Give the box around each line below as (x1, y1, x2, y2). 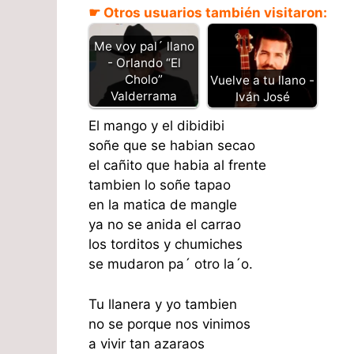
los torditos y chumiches (88, 236, 243, 252)
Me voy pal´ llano (93, 39, 194, 55)
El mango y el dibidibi (88, 118, 224, 134)
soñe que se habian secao (88, 137, 255, 153)
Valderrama (111, 88, 177, 104)
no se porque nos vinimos (88, 315, 250, 332)
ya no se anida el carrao (88, 217, 241, 232)
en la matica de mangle (88, 197, 237, 213)
